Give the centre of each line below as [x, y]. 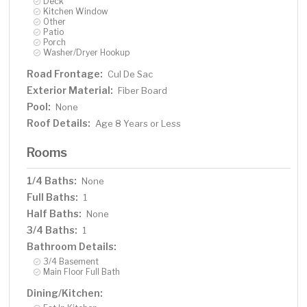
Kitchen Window [76, 12]
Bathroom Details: [72, 247]
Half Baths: [54, 214]
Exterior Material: [70, 90]
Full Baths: [53, 197]
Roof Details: [59, 123]
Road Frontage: [65, 74]
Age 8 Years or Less [138, 124]
